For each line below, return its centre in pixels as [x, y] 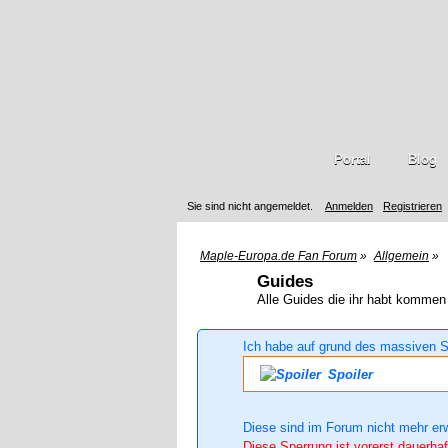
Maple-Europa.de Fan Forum [278, 256]
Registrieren [412, 206]
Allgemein [401, 256]
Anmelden [349, 206]
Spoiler [348, 374]
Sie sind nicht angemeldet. [250, 206]
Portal [352, 159]
